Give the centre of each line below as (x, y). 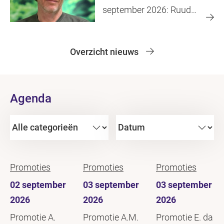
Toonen (117, 24)
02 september (38, 184)
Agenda (31, 98)
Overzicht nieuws (104, 51)
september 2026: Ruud (147, 9)
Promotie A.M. (111, 217)
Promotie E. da (184, 217)
